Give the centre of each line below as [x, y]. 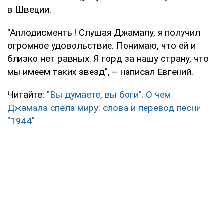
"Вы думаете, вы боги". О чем [109, 94]
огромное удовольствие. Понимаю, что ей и [101, 45]
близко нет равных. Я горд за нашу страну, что [108, 58]
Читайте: [27, 94]
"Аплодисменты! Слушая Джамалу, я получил [104, 32]
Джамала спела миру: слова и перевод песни [104, 108]
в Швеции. [29, 9]
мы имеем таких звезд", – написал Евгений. [100, 72]
